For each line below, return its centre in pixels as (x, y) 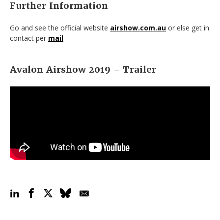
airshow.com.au (138, 28)
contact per (29, 38)
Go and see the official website (60, 28)
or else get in (188, 28)
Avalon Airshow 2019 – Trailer (83, 70)
